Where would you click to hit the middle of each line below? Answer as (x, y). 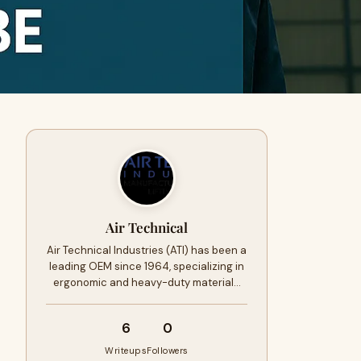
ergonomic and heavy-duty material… (147, 282)
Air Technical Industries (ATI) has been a (147, 250)
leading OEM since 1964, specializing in (147, 266)
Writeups (126, 351)
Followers (168, 351)
